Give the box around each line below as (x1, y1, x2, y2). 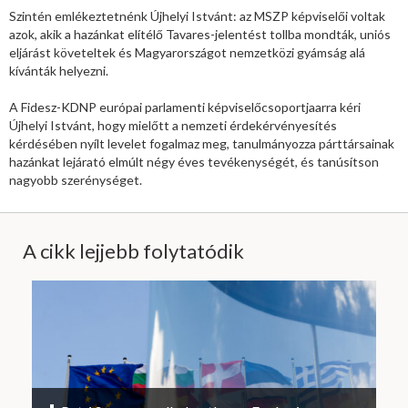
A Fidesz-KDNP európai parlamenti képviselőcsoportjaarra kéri (9, 99, 361, 116)
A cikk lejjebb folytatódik (23, 239, 244, 264)
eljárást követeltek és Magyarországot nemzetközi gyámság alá (9, 45, 365, 61)
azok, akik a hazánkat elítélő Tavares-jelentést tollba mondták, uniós (9, 26, 391, 43)
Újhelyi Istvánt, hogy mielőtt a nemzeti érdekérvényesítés (9, 117, 337, 134)
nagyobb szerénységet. (9, 172, 142, 189)
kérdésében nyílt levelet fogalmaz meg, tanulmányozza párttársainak (9, 136, 394, 152)
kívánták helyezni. (9, 63, 108, 79)
